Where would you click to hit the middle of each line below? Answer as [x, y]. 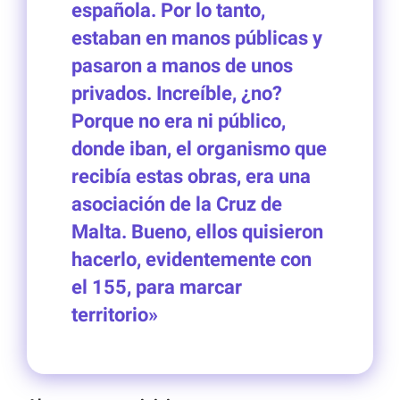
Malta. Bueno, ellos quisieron [197, 232]
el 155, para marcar [157, 287]
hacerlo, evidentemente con [192, 260]
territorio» [115, 315]
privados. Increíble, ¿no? [177, 94]
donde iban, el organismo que [199, 149]
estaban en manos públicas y [197, 38]
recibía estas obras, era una [191, 177]
